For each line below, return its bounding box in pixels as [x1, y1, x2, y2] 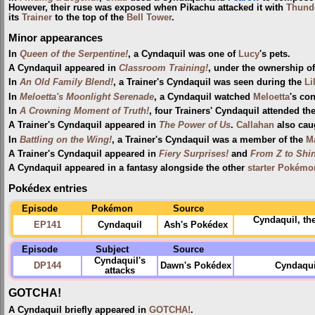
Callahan [236, 120, 274, 131]
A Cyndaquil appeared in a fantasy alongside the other [8, 163, 247, 174]
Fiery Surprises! [159, 149, 229, 160]
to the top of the [52, 13, 127, 23]
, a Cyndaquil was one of [128, 49, 238, 59]
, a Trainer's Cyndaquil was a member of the [112, 134, 306, 145]
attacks [104, 265, 135, 276]
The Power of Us [159, 120, 231, 131]
